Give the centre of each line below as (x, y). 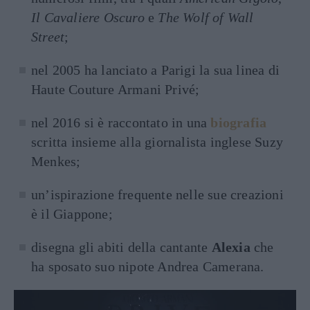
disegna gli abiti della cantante (121, 247)
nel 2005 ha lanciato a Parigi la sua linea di (156, 70)
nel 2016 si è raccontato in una (121, 123)
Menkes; (56, 162)
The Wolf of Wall (206, 18)
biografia (239, 123)
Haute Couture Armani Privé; (116, 90)
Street (48, 37)
